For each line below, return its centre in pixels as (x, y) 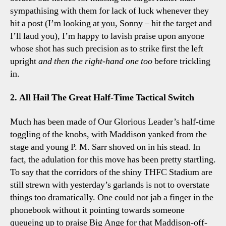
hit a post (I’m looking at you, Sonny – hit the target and (111, 23)
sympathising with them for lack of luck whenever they (109, 11)
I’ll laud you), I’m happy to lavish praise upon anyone (107, 36)
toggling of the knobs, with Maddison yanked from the (108, 134)
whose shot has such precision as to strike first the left (107, 48)
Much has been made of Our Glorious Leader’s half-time (112, 122)
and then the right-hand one (89, 61)
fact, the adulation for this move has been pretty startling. (113, 159)
